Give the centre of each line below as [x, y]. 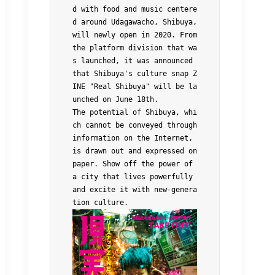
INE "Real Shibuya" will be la [135, 87]
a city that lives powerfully [133, 177]
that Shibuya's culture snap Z [135, 74]
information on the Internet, [133, 138]
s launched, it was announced [133, 61]
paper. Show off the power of [133, 164]
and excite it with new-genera [135, 190]
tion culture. [100, 203]
